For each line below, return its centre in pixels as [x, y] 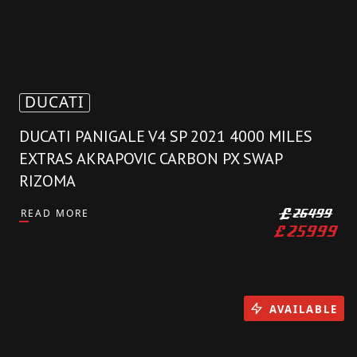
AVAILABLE [304, 309]
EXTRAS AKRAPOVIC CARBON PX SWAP [151, 159]
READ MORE [55, 214]
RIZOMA [47, 181]
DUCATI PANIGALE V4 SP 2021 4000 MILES [166, 137]
